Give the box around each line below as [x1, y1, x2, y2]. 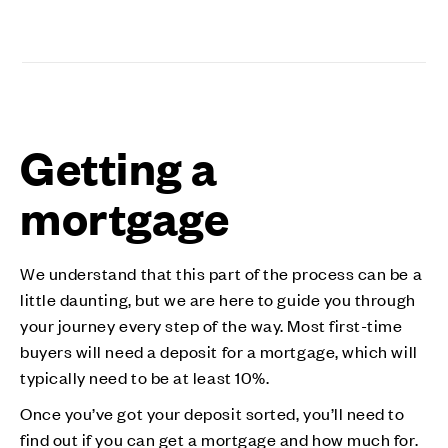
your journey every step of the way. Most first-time [20, 313, 403, 336]
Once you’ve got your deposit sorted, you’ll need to [20, 401, 405, 424]
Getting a [20, 136, 218, 196]
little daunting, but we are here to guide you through [20, 287, 416, 310]
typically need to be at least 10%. [20, 365, 270, 388]
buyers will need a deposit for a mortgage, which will [20, 339, 418, 362]
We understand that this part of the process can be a [20, 261, 423, 284]
